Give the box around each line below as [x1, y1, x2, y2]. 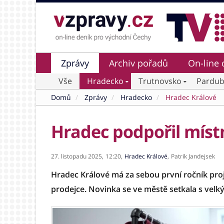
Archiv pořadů [109, 57, 168, 69]
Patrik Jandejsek [171, 152, 215, 160]
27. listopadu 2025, [51, 152, 103, 160]
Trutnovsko [138, 75, 181, 86]
